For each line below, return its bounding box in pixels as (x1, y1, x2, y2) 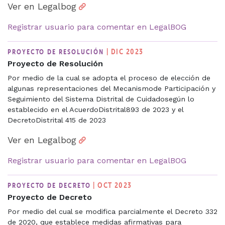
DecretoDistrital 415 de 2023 (8, 116, 106, 124)
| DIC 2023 (106, 46, 144, 56)
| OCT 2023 (93, 180, 132, 190)
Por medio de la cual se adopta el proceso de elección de (8, 73, 210, 82)
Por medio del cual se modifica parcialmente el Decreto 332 (8, 207, 217, 215)
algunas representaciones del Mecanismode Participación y (8, 84, 215, 92)
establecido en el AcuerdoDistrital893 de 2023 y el (8, 105, 183, 114)
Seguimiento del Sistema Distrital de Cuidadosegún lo (8, 94, 194, 103)
